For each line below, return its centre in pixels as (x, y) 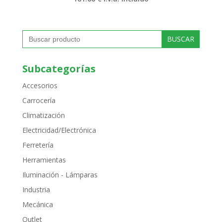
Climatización (43, 115)
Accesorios (40, 86)
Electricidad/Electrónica (59, 130)
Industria (36, 190)
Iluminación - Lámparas (60, 175)
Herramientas (44, 160)
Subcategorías (59, 69)
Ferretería (38, 145)
